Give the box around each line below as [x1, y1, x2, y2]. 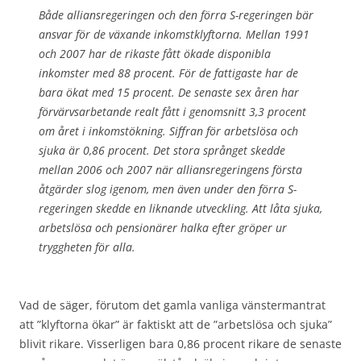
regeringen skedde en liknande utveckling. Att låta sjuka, [39, 200, 322, 216]
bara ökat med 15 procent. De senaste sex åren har [39, 84, 299, 100]
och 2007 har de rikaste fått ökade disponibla [39, 45, 271, 61]
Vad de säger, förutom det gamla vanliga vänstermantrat [19, 297, 326, 313]
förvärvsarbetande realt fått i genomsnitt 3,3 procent [39, 103, 306, 119]
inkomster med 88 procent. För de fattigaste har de [39, 64, 298, 81]
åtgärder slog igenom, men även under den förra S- [39, 180, 297, 197]
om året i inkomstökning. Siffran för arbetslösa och [39, 122, 298, 139]
